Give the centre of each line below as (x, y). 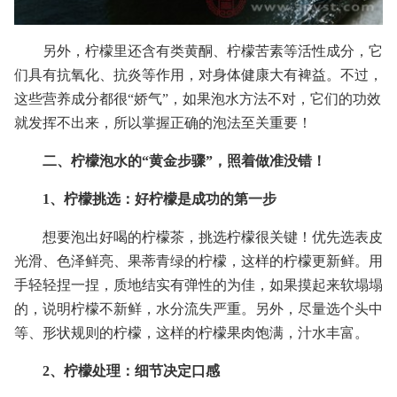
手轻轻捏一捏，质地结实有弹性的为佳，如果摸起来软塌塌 (198, 284)
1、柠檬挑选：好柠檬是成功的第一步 (160, 198)
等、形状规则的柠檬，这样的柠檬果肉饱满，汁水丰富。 (191, 332)
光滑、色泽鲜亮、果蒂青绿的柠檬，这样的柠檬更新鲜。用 (198, 261)
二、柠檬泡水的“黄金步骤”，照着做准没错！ (184, 160)
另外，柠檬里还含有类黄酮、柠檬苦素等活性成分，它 (213, 51)
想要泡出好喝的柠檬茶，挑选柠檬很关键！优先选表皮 (213, 237)
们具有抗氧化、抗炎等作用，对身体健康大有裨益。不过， (198, 74)
